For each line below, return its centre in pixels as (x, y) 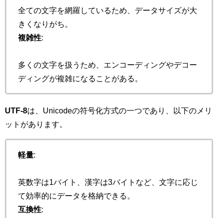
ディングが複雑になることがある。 (80, 79)
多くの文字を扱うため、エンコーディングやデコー (108, 65)
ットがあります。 (36, 124)
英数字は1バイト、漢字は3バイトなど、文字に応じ (108, 182)
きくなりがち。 (45, 24)
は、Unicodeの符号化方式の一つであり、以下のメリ (120, 111)
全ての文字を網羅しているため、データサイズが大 (108, 10)
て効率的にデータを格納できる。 (76, 196)
